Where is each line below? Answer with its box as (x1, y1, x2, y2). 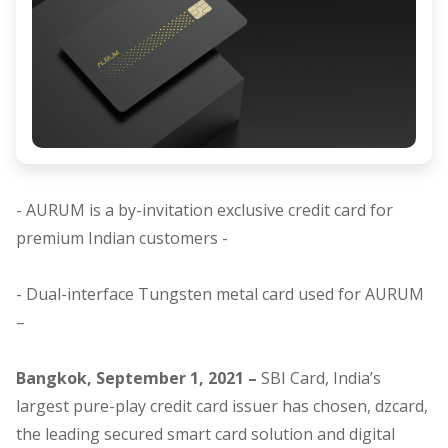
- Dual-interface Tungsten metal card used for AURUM (16, 282, 424, 305)
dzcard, (375, 394, 428, 417)
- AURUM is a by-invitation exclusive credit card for (16, 198, 393, 221)
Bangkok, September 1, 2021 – (16, 366, 261, 389)
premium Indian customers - (16, 226, 228, 249)
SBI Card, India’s (261, 366, 381, 389)
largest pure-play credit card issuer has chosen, (16, 394, 371, 417)
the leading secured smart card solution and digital (16, 422, 395, 445)
